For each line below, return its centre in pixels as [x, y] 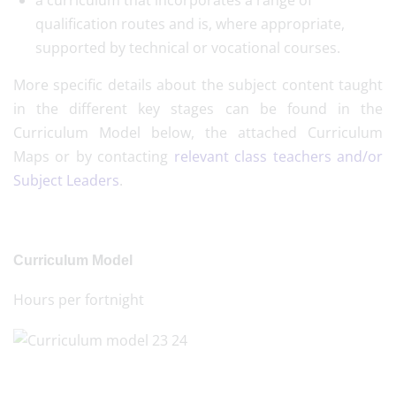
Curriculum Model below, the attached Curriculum [198, 133]
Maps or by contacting [94, 156]
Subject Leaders [66, 180]
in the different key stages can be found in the [198, 109]
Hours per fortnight [79, 300]
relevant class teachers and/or [278, 156]
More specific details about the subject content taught [198, 85]
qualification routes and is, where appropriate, [190, 24]
